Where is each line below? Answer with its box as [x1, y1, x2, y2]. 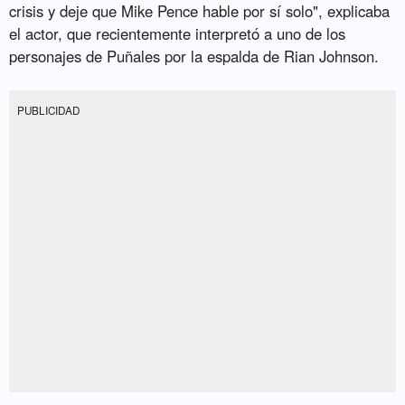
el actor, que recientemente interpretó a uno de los [9, 23, 346, 45]
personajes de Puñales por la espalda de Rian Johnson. [9, 45, 380, 68]
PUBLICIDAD [17, 102, 80, 118]
